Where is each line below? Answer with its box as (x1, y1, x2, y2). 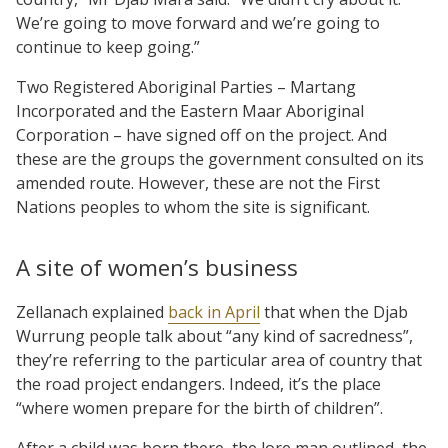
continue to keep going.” (16, 35, 200, 58)
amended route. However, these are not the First (16, 171, 380, 194)
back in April (168, 300, 260, 323)
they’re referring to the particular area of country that (16, 348, 422, 371)
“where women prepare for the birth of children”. (16, 396, 383, 419)
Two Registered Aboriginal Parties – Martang (16, 75, 356, 98)
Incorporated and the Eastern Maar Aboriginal (16, 99, 364, 122)
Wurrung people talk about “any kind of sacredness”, (16, 324, 413, 347)
